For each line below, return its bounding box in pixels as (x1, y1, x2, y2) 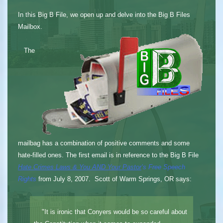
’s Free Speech (141, 163, 185, 171)
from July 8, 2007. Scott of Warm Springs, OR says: (36, 175, 192, 183)
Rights (17, 175, 36, 183)
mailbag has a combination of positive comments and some (17, 139, 190, 147)
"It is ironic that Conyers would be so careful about (33, 208, 187, 216)
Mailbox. (17, 22, 42, 30)
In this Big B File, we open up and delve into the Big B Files (17, 10, 190, 18)
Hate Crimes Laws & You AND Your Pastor (17, 163, 141, 171)
